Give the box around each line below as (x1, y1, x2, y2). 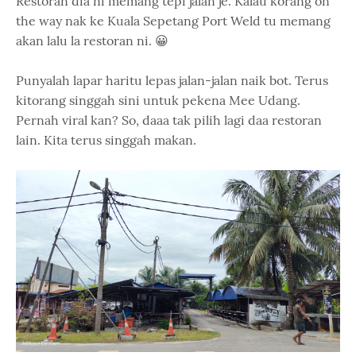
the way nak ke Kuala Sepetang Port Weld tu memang (16, 12, 331, 29)
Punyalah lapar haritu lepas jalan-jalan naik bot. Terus (16, 72, 328, 88)
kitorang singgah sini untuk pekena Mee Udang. (16, 91, 300, 108)
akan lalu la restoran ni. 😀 (16, 32, 168, 48)
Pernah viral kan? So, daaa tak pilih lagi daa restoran (16, 111, 322, 128)
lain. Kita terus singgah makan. (16, 131, 196, 148)
